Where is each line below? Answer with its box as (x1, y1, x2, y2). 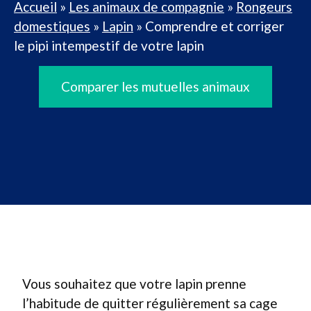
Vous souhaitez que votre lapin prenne (22, 276, 246, 292)
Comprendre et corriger (145, 18, 284, 34)
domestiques (14, 18, 90, 34)
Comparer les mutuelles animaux (61, 78, 250, 94)
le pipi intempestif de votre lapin (14, 37, 204, 53)
